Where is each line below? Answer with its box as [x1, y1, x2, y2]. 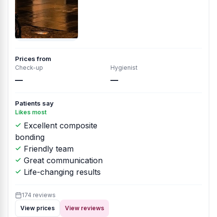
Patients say [15, 99, 54, 107]
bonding [15, 132, 45, 142]
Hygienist [110, 64, 138, 71]
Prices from [15, 55, 51, 62]
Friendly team [21, 144, 74, 154]
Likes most [15, 108, 46, 116]
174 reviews [22, 191, 56, 199]
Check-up [15, 64, 43, 71]
